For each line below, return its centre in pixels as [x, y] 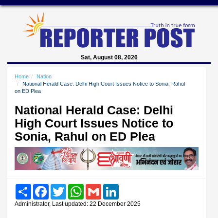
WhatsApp [98, 187]
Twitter [75, 187]
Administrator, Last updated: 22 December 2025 [78, 204]
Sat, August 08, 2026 [109, 57]
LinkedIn [131, 187]
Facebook [63, 187]
